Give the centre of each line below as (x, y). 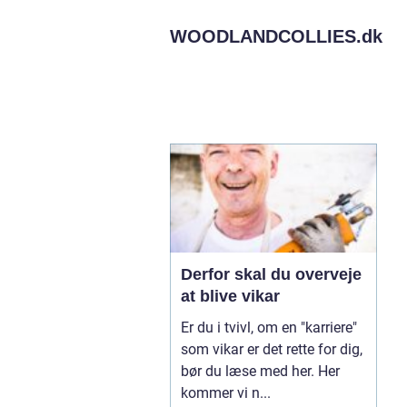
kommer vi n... (226, 393)
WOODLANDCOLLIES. (266, 36)
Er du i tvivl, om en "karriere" (269, 328)
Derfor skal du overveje (271, 274)
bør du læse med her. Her (260, 371)
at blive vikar (230, 296)
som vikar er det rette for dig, (272, 349)
